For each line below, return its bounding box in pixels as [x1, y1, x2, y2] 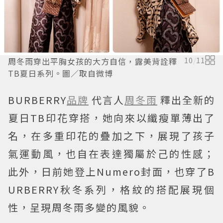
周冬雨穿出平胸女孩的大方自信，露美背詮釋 [8, 55, 177, 67]
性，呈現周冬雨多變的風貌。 [8, 200, 150, 215]
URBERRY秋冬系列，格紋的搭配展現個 [8, 182, 215, 197]
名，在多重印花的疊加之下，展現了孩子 [8, 128, 215, 143]
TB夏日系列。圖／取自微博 [8, 67, 113, 79]
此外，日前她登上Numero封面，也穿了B [8, 164, 215, 179]
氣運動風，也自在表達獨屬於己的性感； [8, 146, 215, 161]
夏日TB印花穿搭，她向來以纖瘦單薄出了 [8, 111, 215, 125]
